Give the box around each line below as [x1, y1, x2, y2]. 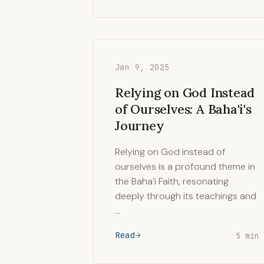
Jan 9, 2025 [115, 62, 170, 72]
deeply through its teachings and [115, 190, 256, 202]
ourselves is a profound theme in [115, 160, 255, 173]
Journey [115, 117, 164, 134]
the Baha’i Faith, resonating [115, 175, 229, 187]
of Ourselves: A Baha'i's [115, 101, 252, 117]
